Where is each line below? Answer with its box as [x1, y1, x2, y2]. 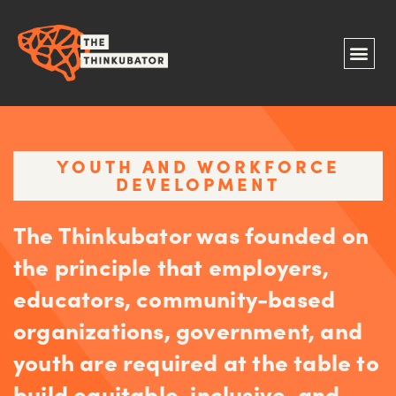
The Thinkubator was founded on [13, 217, 369, 250]
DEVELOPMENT [116, 171, 280, 195]
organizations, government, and [13, 313, 363, 346]
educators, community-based [13, 281, 336, 314]
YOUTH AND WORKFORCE [56, 153, 340, 178]
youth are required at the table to [13, 345, 379, 377]
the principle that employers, [13, 249, 329, 282]
